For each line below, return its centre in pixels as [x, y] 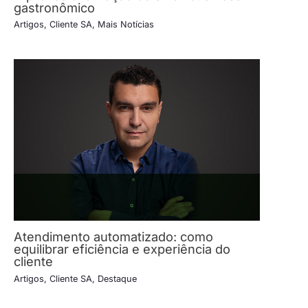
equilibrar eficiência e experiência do [122, 249]
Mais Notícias [126, 25]
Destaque [117, 278]
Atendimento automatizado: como [113, 237]
